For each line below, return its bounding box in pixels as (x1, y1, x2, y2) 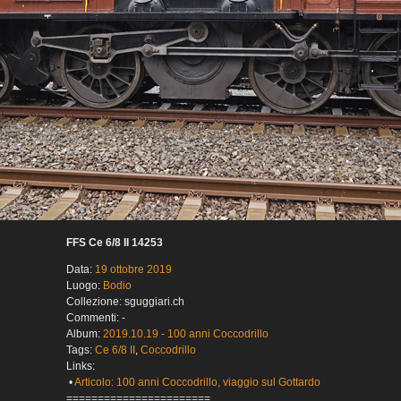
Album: (66, 328, 103, 341)
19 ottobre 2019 (95, 263, 172, 277)
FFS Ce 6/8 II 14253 (66, 236, 163, 250)
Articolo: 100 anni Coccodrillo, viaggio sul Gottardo (74, 376, 320, 389)
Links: (66, 360, 95, 373)
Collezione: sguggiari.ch (66, 295, 184, 309)
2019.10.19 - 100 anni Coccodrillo (103, 328, 269, 341)
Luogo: (66, 279, 103, 293)
